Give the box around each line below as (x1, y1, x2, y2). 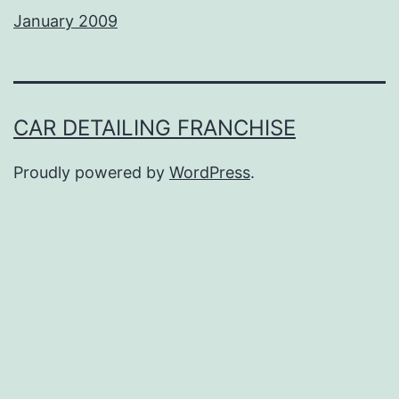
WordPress (169, 163, 250, 183)
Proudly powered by (13, 163, 169, 183)
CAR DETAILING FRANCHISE (13, 115, 296, 142)
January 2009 (13, 12, 118, 31)
